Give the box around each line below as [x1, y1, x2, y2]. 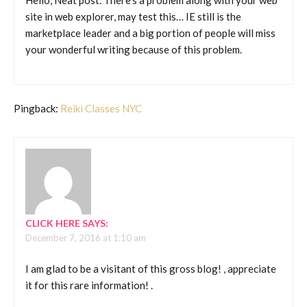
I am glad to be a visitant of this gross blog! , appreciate [25, 262, 276, 275]
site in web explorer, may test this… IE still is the [25, 10, 241, 23]
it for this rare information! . [25, 278, 153, 291]
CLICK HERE [25, 217, 80, 230]
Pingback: [14, 102, 60, 115]
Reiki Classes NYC [60, 102, 142, 115]
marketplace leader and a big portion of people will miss [25, 27, 275, 40]
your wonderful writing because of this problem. [25, 43, 242, 56]
